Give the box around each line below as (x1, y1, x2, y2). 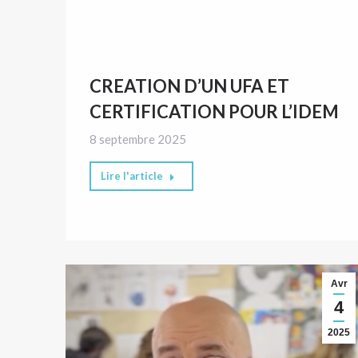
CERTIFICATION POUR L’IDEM (89, 100, 339, 122)
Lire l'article (101, 169, 163, 182)
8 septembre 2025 (89, 131, 186, 146)
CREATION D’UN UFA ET (89, 74, 289, 97)
